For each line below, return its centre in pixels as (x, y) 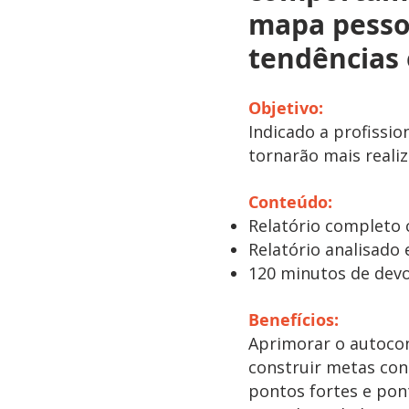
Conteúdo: (290, 202)
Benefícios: (294, 320)
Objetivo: (286, 108)
